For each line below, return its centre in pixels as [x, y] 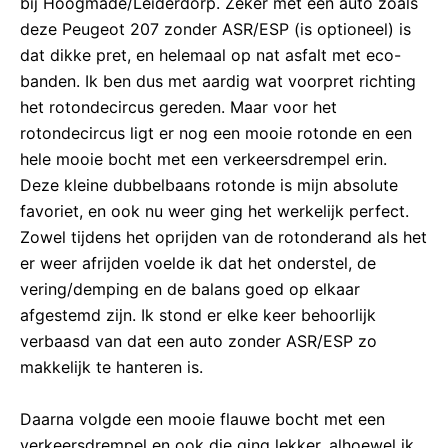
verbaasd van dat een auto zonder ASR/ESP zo [198, 341]
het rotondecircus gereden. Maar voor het [178, 107]
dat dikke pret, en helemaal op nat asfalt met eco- [210, 55]
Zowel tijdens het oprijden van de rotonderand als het [223, 237]
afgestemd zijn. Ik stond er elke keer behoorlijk [198, 315]
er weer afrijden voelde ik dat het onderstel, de [198, 263]
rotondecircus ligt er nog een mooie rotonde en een [216, 133]
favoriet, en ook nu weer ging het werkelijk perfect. [214, 211]
